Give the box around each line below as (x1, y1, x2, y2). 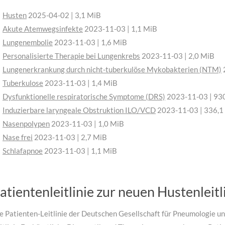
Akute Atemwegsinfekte (3, 24, 83, 34)
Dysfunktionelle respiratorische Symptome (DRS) (3, 92, 165, 101)
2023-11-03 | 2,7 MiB (33, 133, 107, 142)
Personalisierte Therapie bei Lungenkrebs (3, 51, 140, 61)
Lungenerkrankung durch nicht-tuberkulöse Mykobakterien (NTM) (3, 65, 221, 74)
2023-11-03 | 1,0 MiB (50, 119, 124, 129)
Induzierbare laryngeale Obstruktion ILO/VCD (3, 105, 156, 115)
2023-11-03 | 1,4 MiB (43, 78, 118, 88)
